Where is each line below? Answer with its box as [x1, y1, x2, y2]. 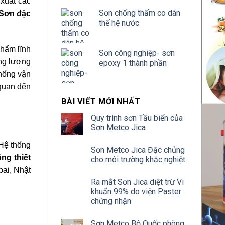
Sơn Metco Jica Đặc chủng [91, 145, 185, 155]
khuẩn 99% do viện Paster [91, 187, 181, 196]
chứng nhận [91, 196, 131, 206]
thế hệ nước [99, 18, 139, 28]
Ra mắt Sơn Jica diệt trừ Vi [91, 177, 184, 187]
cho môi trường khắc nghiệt [91, 155, 185, 164]
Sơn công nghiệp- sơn [99, 48, 175, 58]
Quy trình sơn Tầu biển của [91, 113, 183, 123]
